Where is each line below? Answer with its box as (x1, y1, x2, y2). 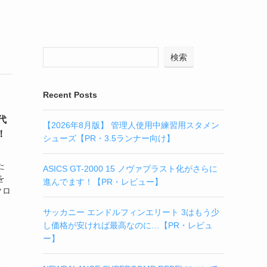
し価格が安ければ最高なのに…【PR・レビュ (43, 221, 213, 230)
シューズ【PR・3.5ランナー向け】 (43, 133, 175, 143)
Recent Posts (43, 90, 97, 100)
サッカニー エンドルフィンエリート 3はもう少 (43, 207, 219, 217)
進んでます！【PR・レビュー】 (43, 177, 163, 187)
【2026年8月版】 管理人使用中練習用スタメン (43, 120, 219, 130)
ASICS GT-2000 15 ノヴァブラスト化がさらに (43, 164, 218, 173)
